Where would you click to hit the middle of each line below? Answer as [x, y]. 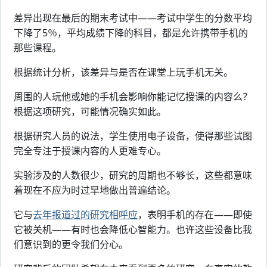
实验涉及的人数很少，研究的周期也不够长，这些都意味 [133, 175]
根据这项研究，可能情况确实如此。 [90, 111]
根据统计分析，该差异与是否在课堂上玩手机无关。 [123, 72]
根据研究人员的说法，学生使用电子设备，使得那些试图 [133, 136]
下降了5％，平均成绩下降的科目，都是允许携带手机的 [131, 33]
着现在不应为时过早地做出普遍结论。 [95, 190]
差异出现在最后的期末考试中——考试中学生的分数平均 [133, 18]
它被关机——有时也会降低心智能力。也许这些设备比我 [133, 229]
